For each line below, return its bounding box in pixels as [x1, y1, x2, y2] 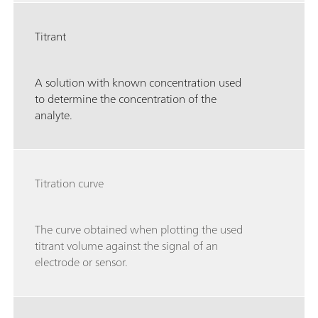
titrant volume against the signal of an [35, 236, 218, 256]
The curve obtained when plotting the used [35, 219, 243, 240]
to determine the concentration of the [35, 89, 216, 109]
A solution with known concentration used [35, 72, 241, 93]
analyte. [35, 105, 72, 126]
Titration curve [35, 173, 104, 194]
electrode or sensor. [35, 252, 128, 273]
